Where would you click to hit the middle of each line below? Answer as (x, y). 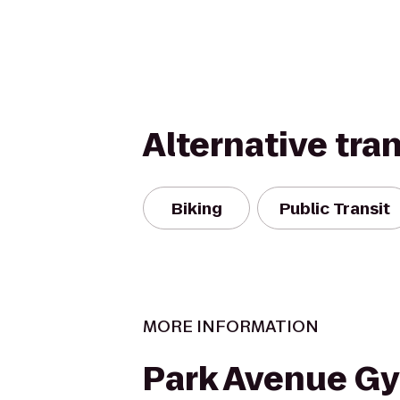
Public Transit (335, 208)
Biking (196, 208)
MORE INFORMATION (231, 326)
